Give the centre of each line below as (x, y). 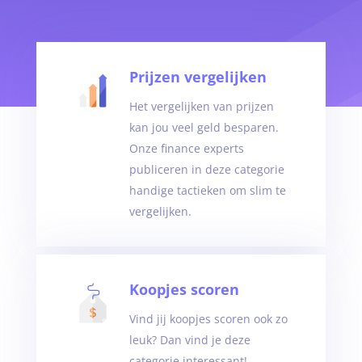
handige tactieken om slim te (207, 190)
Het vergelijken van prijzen (201, 106)
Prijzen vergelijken (198, 77)
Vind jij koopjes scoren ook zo (208, 319)
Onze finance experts (186, 148)
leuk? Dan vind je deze (189, 340)
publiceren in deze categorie (206, 169)
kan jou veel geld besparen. (204, 127)
